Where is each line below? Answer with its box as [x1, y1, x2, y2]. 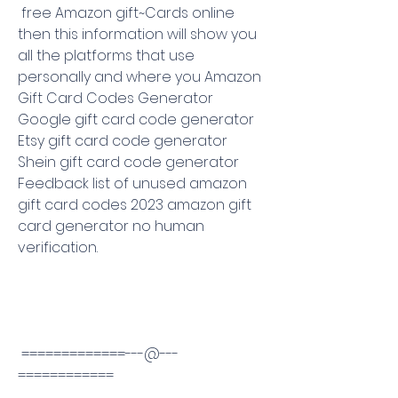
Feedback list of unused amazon [18, 173, 247, 194]
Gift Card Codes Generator [18, 88, 213, 108]
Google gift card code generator [18, 109, 254, 130]
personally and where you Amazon [18, 67, 261, 87]
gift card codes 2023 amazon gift [18, 195, 251, 215]
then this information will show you [18, 24, 257, 44]
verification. [18, 237, 98, 258]
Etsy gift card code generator [18, 131, 227, 151]
